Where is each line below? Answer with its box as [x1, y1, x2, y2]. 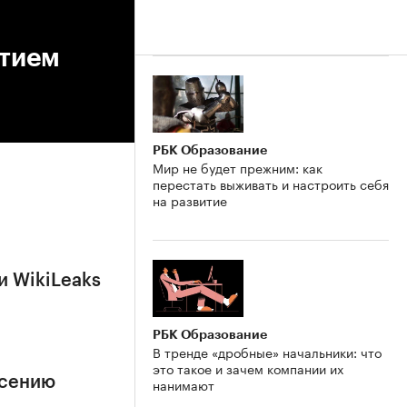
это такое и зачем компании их [153, 357, 343, 378]
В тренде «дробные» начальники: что [153, 341, 382, 362]
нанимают [153, 373, 214, 394]
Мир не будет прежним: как [153, 156, 323, 177]
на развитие [153, 189, 227, 210]
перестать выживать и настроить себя [153, 173, 389, 194]
